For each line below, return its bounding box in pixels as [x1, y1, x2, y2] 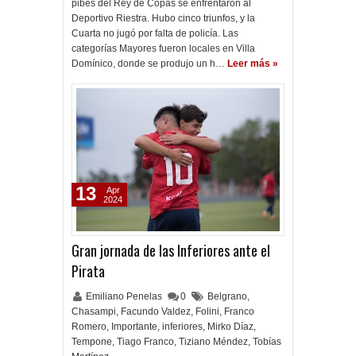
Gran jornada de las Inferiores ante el [72, 240, 270, 261]
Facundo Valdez [121, 306, 191, 317]
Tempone [72, 336, 112, 347]
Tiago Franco [117, 336, 174, 347]
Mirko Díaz [207, 321, 253, 332]
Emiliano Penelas [86, 291, 164, 302]
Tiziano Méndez [179, 336, 248, 347]
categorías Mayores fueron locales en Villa [72, 43, 255, 54]
